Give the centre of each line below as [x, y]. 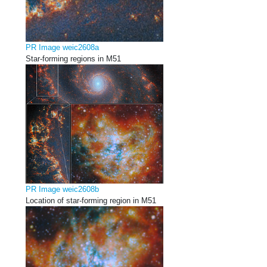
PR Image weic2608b [62, 189]
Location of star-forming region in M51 [91, 200]
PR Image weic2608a [62, 47]
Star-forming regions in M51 [73, 58]
